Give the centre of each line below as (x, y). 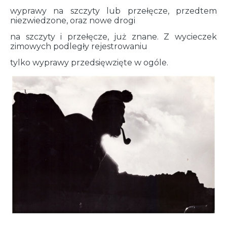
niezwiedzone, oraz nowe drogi (73, 21)
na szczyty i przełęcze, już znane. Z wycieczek (113, 37)
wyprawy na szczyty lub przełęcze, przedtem (113, 11)
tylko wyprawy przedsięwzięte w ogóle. (89, 63)
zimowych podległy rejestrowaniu (79, 47)
